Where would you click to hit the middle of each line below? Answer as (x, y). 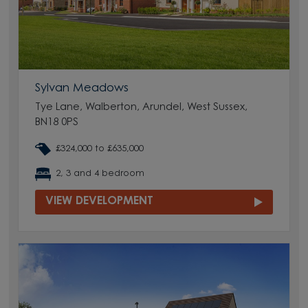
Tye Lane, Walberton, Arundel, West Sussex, (142, 107)
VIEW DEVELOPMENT (100, 201)
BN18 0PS (57, 122)
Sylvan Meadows (82, 88)
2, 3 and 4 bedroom (100, 174)
